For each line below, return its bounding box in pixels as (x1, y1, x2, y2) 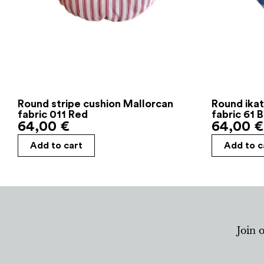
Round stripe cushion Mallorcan (18, 98, 173, 110)
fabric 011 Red (18, 109, 88, 120)
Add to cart (30, 141, 82, 151)
